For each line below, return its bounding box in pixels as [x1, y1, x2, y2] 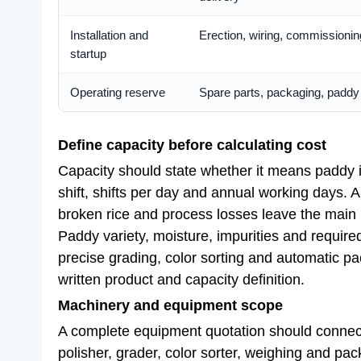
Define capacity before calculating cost [58, 137, 326, 153]
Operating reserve [70, 85, 165, 99]
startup [70, 47, 106, 60]
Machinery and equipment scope [58, 297, 283, 313]
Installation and [70, 28, 148, 42]
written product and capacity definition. [58, 272, 305, 288]
